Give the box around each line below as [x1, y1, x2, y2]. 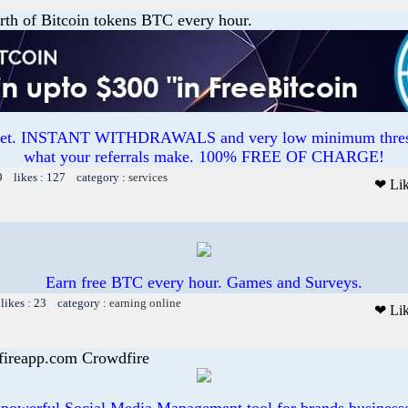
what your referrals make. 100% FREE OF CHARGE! [24, 147, 384, 166]
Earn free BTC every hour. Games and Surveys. [46, 272, 362, 291]
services [128, 169, 168, 184]
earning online [109, 295, 181, 310]
